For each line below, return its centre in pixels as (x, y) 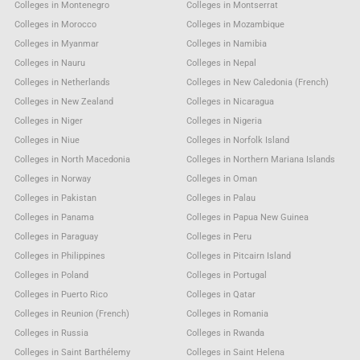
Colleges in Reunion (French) (72, 313)
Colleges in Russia (51, 333)
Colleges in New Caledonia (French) (258, 82)
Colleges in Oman (222, 178)
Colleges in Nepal (222, 63)
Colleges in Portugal (227, 275)
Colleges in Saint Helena (236, 352)
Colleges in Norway (52, 178)
